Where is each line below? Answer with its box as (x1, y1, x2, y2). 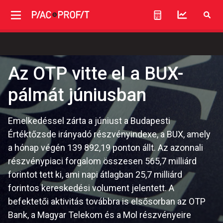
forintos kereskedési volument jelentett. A (8, 183, 174, 193)
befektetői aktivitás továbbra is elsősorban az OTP (8, 196, 206, 207)
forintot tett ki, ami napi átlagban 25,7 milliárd (8, 169, 182, 180)
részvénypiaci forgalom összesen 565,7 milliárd (8, 156, 197, 166)
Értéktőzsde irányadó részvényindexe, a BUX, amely (8, 129, 211, 139)
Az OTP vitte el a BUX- (8, 63, 184, 84)
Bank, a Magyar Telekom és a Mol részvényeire (8, 210, 191, 220)
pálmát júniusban (8, 85, 146, 106)
